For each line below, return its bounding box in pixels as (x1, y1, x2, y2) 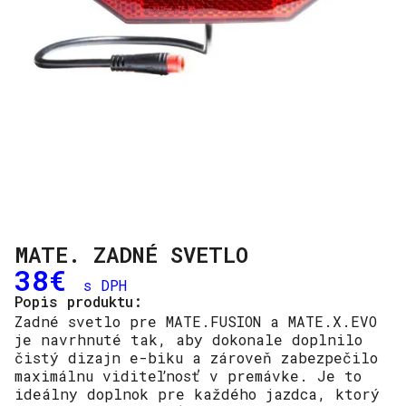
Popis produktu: (14, 292, 142, 311)
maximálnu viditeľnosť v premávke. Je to (14, 366, 362, 385)
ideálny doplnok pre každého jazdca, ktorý (14, 384, 380, 403)
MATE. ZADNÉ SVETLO (14, 240, 248, 269)
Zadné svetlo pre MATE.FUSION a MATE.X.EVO (14, 312, 377, 331)
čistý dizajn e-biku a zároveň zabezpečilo (14, 348, 378, 367)
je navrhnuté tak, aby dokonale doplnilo (14, 330, 362, 349)
